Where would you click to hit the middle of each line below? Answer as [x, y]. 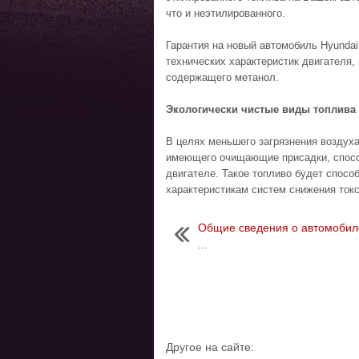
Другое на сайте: [210, 347]
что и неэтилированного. [226, 13]
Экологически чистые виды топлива [261, 109]
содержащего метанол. [222, 77]
